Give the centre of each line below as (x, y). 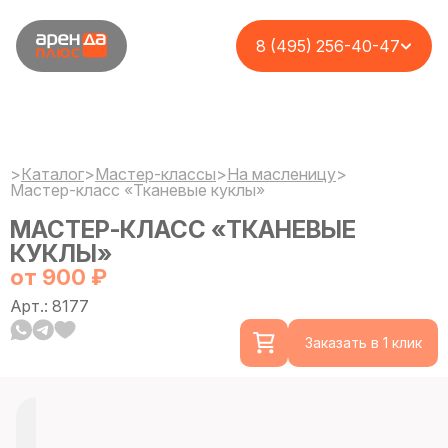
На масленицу (281, 174)
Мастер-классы (155, 174)
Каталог (52, 174)
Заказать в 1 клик (363, 342)
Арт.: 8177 (49, 306)
